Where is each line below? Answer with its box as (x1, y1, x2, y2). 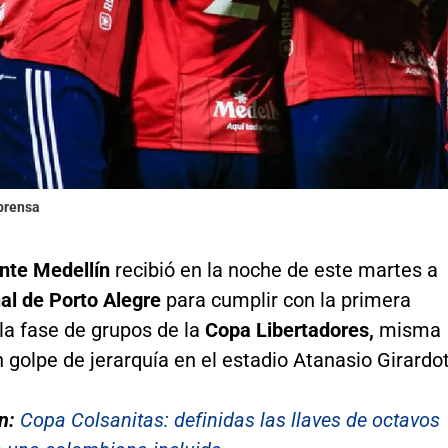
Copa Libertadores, (199, 318, 379, 343)
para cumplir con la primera (165, 288, 411, 313)
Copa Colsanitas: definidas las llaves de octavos (19, 408, 440, 433)
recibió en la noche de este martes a (114, 258, 438, 283)
